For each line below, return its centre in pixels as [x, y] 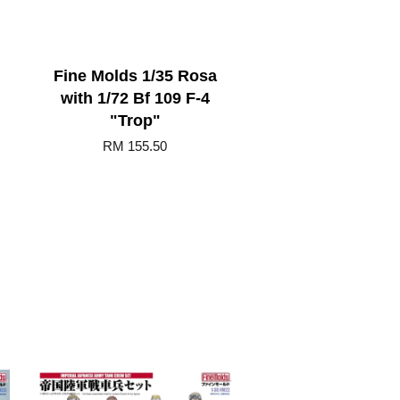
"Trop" [135, 121]
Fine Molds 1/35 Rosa [135, 76]
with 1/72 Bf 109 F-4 [135, 98]
